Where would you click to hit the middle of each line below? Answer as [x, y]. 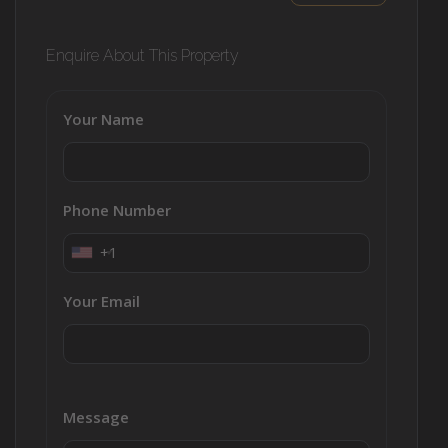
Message [96, 416]
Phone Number [117, 209]
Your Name [103, 118]
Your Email [101, 300]
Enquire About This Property [142, 55]
